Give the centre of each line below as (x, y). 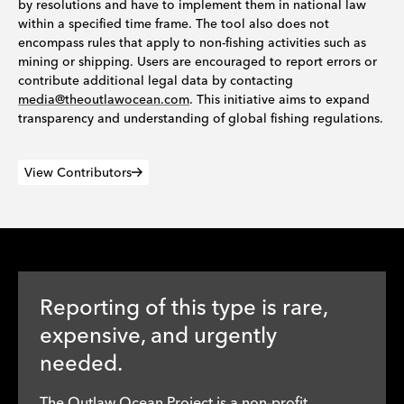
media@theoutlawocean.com (104, 99)
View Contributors (78, 172)
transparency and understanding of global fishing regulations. (201, 118)
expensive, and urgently (158, 335)
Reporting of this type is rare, (184, 307)
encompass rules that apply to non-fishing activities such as (192, 42)
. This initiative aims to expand (280, 99)
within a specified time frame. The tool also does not (174, 23)
